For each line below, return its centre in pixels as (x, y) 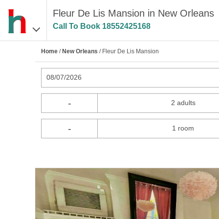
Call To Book (77, 26)
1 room (183, 128)
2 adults (183, 103)
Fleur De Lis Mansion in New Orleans (133, 13)
